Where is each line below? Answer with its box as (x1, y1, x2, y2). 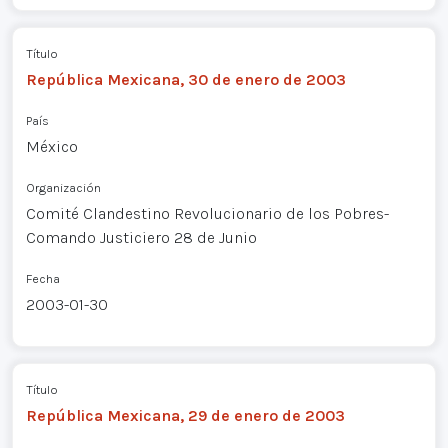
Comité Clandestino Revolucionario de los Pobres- (25, 204, 389, 224)
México (25, 137, 78, 157)
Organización (25, 180, 101, 196)
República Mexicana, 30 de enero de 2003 (25, 70, 346, 90)
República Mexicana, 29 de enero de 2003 (25, 405, 345, 425)
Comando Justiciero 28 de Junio (25, 228, 257, 248)
